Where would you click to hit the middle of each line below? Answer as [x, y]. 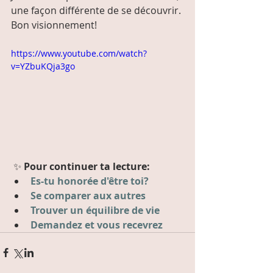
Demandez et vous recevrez [97, 225]
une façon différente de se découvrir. [96, 10]
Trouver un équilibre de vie [95, 210]
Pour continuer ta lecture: [88, 166]
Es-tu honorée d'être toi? [90, 181]
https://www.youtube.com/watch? [79, 53]
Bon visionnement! [54, 25]
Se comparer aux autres [88, 195]
